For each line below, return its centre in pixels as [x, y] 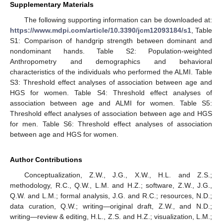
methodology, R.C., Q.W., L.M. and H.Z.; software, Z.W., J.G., [111, 185]
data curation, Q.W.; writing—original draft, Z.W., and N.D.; [111, 206]
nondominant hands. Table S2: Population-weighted [111, 51]
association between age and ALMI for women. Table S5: [111, 103]
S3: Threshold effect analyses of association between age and [111, 82]
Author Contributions [46, 159]
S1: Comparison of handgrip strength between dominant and [111, 40]
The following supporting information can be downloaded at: [118, 20]
